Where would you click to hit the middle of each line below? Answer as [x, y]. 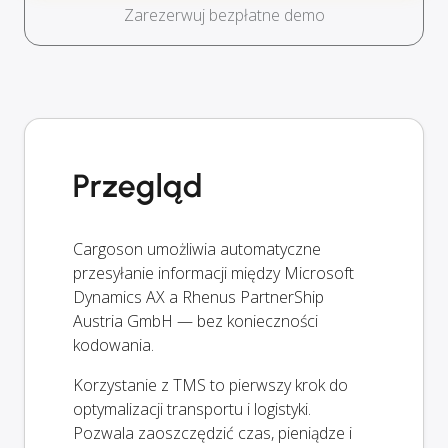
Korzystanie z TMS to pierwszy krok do [210, 385]
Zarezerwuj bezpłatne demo [224, 15]
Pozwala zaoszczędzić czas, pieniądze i [212, 433]
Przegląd [138, 186]
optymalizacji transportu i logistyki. [192, 409]
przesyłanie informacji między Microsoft [213, 273]
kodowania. [113, 345]
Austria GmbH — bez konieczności [195, 321]
